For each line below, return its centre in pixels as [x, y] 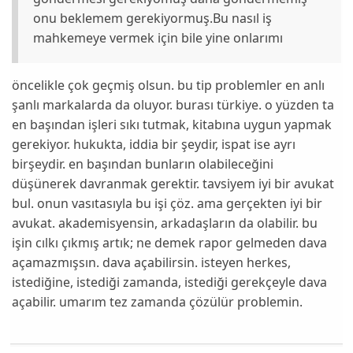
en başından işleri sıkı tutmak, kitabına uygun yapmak [172, 124]
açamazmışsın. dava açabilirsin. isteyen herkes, [152, 262]
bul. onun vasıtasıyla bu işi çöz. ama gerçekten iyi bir [167, 203]
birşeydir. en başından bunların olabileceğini [143, 163]
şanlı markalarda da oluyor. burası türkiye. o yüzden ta [173, 104]
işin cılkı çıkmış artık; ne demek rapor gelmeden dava [170, 242]
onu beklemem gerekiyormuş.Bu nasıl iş [153, 18]
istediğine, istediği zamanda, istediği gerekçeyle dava [170, 282]
